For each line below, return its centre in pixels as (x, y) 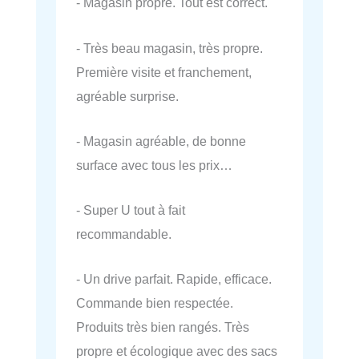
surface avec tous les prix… (154, 165)
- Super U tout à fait (131, 210)
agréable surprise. (127, 96)
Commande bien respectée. (155, 303)
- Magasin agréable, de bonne (161, 141)
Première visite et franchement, (164, 72)
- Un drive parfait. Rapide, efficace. (174, 279)
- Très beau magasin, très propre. (169, 48)
